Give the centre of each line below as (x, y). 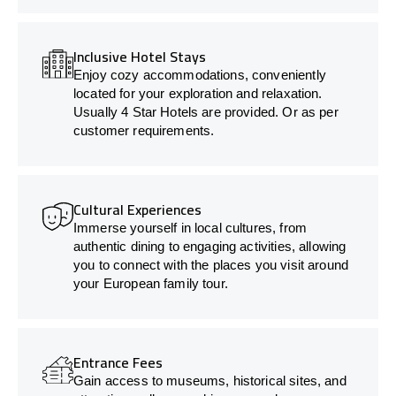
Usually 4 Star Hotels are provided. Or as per (206, 111)
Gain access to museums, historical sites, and (210, 380)
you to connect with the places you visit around (211, 264)
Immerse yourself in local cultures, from (190, 227)
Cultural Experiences (137, 209)
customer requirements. (144, 130)
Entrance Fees (118, 362)
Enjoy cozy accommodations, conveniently (200, 74)
